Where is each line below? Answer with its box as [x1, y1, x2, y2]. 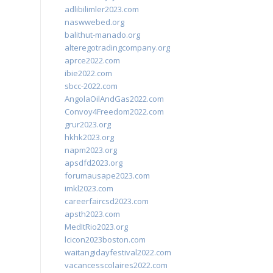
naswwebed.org [65, 16, 124, 27]
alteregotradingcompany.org [65, 42, 170, 53]
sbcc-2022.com [65, 80, 118, 91]
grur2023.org [65, 119, 111, 130]
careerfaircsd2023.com [65, 196, 149, 207]
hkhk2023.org [65, 132, 114, 143]
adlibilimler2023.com [65, 4, 139, 15]
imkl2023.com [65, 183, 113, 194]
